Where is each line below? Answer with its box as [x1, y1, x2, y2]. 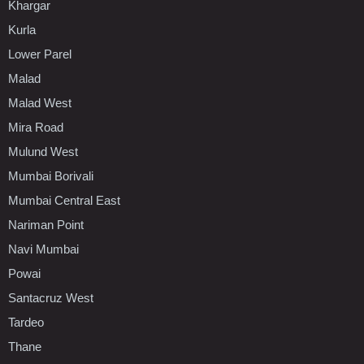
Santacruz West [8, 290, 93, 305]
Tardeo [8, 314, 44, 329]
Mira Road [8, 119, 63, 134]
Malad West [8, 95, 71, 110]
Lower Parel [8, 46, 71, 61]
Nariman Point [8, 217, 84, 232]
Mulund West [8, 144, 78, 158]
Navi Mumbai [8, 241, 79, 256]
